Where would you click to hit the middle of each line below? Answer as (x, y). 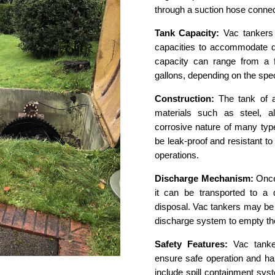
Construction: (184, 99)
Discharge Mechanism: (204, 179)
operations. (176, 155)
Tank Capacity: (187, 33)
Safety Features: (191, 244)
